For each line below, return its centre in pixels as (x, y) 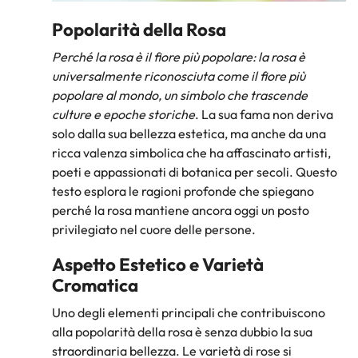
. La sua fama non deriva (264, 115)
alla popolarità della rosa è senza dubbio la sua (182, 331)
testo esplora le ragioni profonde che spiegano (183, 191)
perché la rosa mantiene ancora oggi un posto (181, 211)
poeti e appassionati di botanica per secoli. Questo (195, 172)
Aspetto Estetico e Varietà (158, 264)
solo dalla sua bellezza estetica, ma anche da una (189, 134)
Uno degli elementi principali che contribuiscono (189, 312)
